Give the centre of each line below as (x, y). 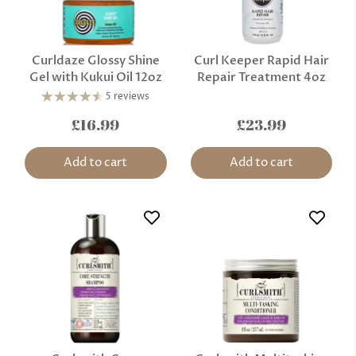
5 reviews (128, 96)
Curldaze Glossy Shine (95, 60)
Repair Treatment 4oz (261, 77)
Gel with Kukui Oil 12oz (95, 77)
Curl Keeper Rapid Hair (261, 60)
